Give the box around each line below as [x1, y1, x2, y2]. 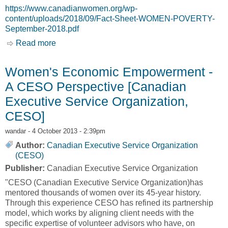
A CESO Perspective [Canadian [5, 79, 186, 94]
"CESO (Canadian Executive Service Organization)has [5, 178, 203, 187]
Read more [16, 38, 56, 47]
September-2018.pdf [5, 24, 79, 33]
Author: [15, 140, 45, 150]
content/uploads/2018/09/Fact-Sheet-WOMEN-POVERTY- [5, 14, 215, 23]
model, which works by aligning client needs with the [5, 208, 194, 217]
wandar [5, 127, 26, 135]
